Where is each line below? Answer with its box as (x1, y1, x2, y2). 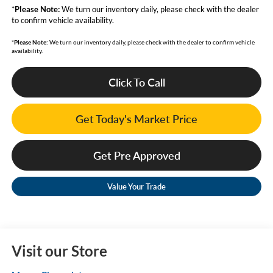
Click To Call (108, 76, 165, 90)
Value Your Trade (107, 182, 166, 192)
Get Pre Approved (93, 149, 180, 163)
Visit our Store (11, 242, 107, 260)
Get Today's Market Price (76, 112, 197, 126)
